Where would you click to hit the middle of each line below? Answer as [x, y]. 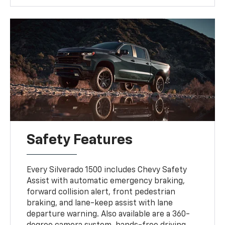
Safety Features [80, 140]
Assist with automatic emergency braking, [106, 181]
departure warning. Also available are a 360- [108, 214]
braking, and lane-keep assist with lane [100, 203]
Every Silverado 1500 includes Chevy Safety [107, 170]
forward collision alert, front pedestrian [101, 192]
